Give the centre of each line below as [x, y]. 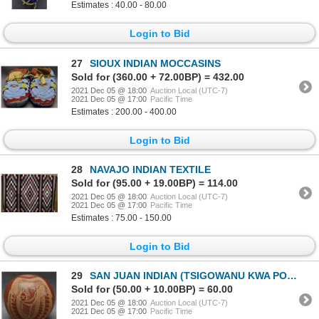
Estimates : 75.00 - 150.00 [121, 218]
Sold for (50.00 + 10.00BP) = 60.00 [152, 289]
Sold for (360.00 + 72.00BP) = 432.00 [158, 77]
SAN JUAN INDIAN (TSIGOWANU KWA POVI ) [188, 276]
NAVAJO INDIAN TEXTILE [150, 169]
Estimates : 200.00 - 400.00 [124, 111]
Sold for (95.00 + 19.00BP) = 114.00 [155, 183]
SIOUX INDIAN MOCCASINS [155, 63]
